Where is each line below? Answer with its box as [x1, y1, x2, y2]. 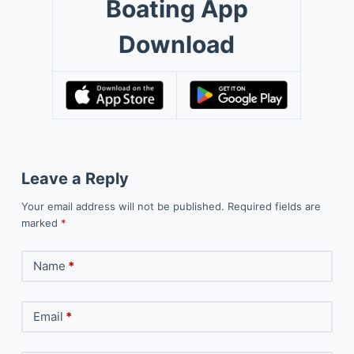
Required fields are [227, 199, 321, 213]
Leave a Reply [21, 168, 129, 188]
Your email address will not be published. [21, 199, 224, 213]
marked [21, 216, 61, 229]
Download [119, 29, 235, 58]
